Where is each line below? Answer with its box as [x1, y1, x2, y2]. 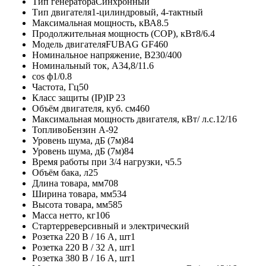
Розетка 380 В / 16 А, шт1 [32, 252, 135, 263]
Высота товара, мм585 [32, 199, 122, 210]
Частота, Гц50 [32, 81, 88, 92]
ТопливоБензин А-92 [32, 124, 118, 135]
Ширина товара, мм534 [32, 188, 126, 199]
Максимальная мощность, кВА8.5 [32, 17, 169, 28]
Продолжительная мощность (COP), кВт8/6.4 [32, 28, 215, 39]
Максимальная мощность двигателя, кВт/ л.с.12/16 [32, 113, 237, 124]
